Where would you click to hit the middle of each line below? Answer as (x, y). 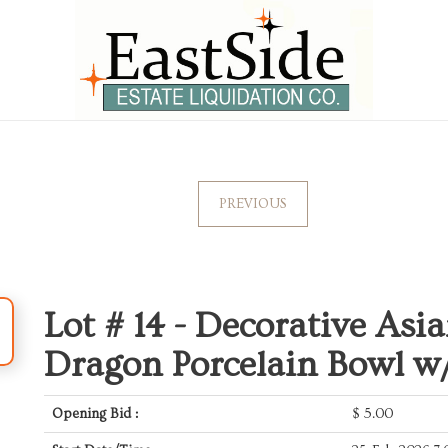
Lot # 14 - (119, 326)
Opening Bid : (95, 414)
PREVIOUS (252, 204)
